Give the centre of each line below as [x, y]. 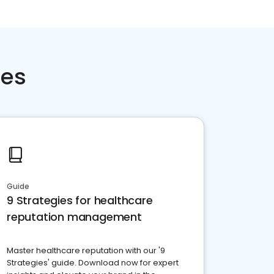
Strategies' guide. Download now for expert [93, 263]
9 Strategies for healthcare [80, 201]
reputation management [74, 217]
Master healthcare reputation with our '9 [86, 251]
